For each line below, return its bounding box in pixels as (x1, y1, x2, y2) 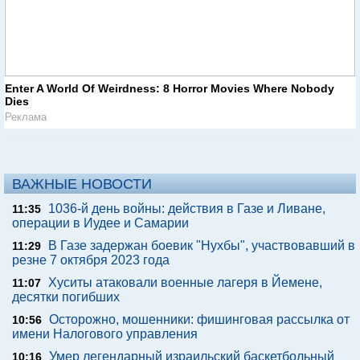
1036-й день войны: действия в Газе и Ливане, (48, 202, 325, 216)
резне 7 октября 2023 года (12, 253, 170, 268)
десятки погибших (12, 290, 120, 305)
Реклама (5, 111, 47, 124)
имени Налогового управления (12, 327, 198, 342)
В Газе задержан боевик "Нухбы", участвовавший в (48, 239, 355, 253)
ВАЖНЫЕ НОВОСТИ (12, 176, 152, 193)
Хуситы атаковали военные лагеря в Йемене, (48, 276, 322, 290)
